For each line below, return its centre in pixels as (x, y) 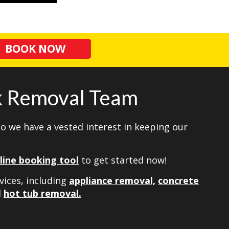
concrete (178, 180)
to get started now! (124, 160)
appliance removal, (112, 180)
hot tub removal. (42, 193)
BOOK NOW (35, 48)
